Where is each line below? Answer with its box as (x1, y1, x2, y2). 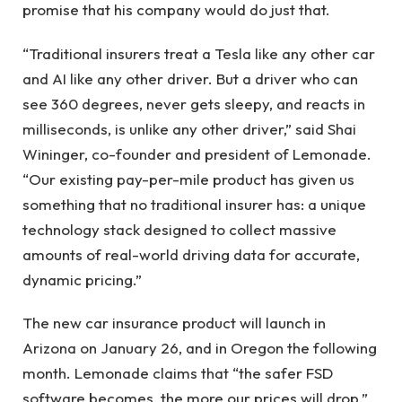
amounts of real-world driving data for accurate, (22, 244, 360, 264)
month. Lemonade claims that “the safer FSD (22, 363, 333, 383)
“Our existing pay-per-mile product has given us (22, 169, 354, 188)
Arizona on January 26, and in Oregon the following (22, 338, 377, 358)
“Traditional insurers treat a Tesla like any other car (22, 43, 375, 63)
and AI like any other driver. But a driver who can (22, 68, 358, 88)
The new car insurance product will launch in (22, 313, 326, 333)
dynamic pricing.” (22, 269, 142, 289)
